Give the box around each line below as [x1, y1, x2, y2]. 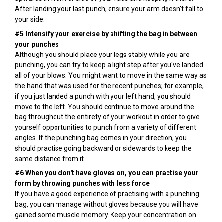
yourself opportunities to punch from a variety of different [15, 123, 196, 132]
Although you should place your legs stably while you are [15, 51, 190, 59]
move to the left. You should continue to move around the [15, 103, 194, 111]
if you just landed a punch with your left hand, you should [15, 92, 191, 101]
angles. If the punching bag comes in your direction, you [15, 134, 187, 142]
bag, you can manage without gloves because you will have [15, 200, 198, 209]
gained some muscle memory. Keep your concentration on [15, 211, 196, 219]
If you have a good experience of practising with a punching [15, 190, 199, 198]
